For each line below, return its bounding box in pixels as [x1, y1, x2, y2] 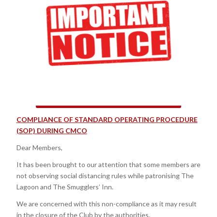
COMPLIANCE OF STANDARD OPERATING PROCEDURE [16, 115, 198, 124]
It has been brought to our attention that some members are [16, 160, 201, 169]
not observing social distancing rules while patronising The [16, 171, 194, 180]
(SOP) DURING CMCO [16, 126, 87, 135]
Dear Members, [16, 143, 62, 152]
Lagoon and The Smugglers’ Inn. [16, 182, 113, 191]
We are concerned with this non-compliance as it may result [16, 199, 197, 208]
